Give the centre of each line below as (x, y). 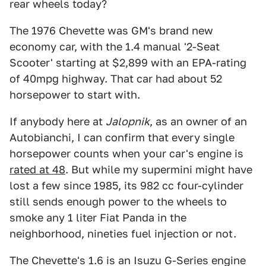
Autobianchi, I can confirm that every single (122, 137)
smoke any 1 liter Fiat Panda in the (98, 218)
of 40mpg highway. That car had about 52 (116, 79)
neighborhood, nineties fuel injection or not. (123, 234)
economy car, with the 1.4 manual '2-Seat (115, 47)
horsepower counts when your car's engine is (126, 153)
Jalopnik (128, 121)
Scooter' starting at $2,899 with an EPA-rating (128, 63)
